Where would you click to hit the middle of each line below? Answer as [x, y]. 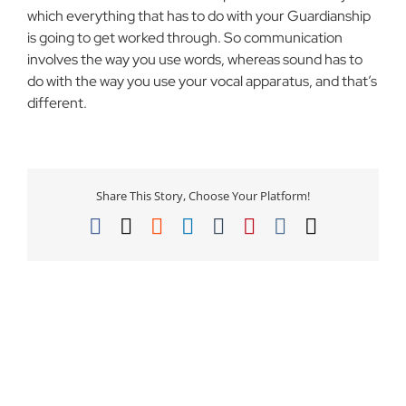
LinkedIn [233, 225]
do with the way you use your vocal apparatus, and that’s [202, 81]
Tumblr [256, 225]
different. [57, 103]
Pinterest [293, 225]
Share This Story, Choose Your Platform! [203, 196]
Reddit [192, 225]
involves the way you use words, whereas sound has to [195, 59]
